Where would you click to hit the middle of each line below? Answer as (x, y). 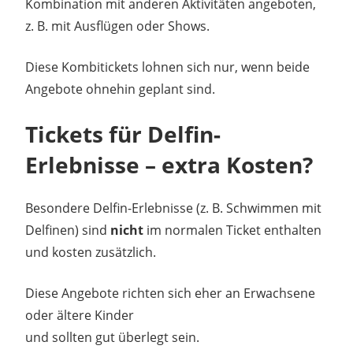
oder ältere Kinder (80, 315)
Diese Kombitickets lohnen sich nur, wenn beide (167, 67)
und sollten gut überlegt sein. (112, 337)
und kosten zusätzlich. (91, 252)
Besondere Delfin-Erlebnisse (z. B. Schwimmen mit (173, 208)
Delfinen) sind (68, 230)
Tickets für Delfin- (123, 134)
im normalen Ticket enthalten (232, 230)
